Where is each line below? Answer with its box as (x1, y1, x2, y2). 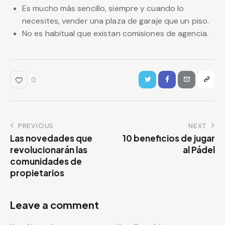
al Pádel (183, 144, 215, 156)
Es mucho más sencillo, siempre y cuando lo (22, 3, 184, 14)
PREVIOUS (18, 122, 54, 130)
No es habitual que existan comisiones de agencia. (22, 28, 208, 39)
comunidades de (10, 156, 82, 167)
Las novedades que (10, 133, 92, 144)
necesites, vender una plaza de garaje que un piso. (22, 16, 209, 27)
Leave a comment (10, 198, 99, 211)
